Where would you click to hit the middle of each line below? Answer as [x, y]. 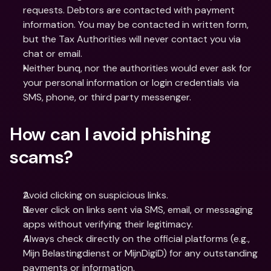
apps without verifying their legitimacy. [108, 224]
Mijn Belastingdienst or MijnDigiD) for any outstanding [140, 253]
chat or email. [53, 54]
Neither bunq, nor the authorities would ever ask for [137, 68]
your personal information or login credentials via [131, 83]
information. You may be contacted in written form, [136, 24]
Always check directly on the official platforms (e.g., [136, 239]
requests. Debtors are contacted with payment [129, 10]
